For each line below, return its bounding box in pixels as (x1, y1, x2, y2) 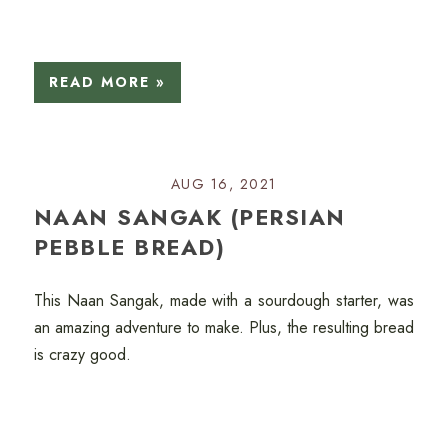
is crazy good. (33, 342, 136, 366)
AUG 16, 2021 (170, 173, 277, 194)
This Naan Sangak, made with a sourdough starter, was (33, 288, 415, 312)
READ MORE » (48, 71, 166, 92)
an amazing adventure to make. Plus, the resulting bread (33, 315, 415, 339)
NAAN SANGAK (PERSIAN (33, 200, 346, 233)
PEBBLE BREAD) (33, 230, 226, 263)
